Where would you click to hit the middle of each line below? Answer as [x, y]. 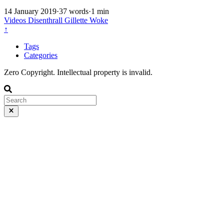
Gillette [77, 20]
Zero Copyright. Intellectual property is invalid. [78, 72]
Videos [16, 20]
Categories [41, 55]
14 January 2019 [30, 11]
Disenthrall [46, 20]
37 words [74, 11]
